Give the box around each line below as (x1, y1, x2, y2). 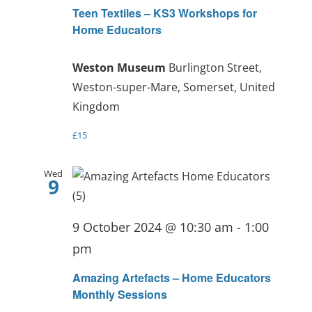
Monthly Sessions (72, 286, 167, 302)
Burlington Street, (168, 60, 262, 76)
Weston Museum (72, 60, 169, 76)
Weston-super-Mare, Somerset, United (72, 79, 275, 95)
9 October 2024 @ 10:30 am (72, 219, 233, 236)
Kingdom (72, 99, 120, 115)
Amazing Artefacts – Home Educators (72, 269, 271, 286)
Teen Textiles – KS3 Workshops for (72, 5, 257, 22)
